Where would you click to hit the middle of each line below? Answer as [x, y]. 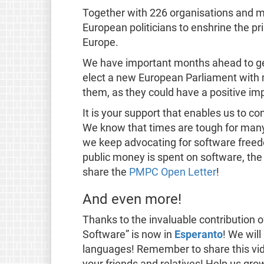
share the [105, 172]
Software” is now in [128, 234]
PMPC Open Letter [172, 172]
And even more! [132, 199]
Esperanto [198, 234]
